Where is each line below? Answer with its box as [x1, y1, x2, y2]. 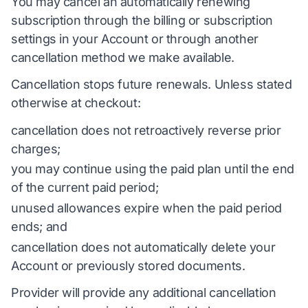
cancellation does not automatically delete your [11, 239, 276, 254]
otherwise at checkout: [11, 96, 141, 111]
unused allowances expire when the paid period [11, 201, 283, 216]
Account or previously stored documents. [11, 258, 245, 273]
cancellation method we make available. [11, 49, 234, 65]
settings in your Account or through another [11, 31, 258, 46]
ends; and [11, 219, 67, 234]
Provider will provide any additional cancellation [11, 285, 276, 300]
